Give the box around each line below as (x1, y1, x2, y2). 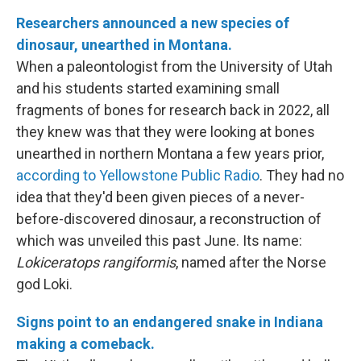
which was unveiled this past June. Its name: (16, 232, 302, 249)
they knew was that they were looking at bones (16, 123, 315, 140)
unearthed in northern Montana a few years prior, (16, 145, 324, 162)
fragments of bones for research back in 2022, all (16, 102, 330, 118)
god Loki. (16, 276, 73, 293)
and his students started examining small (16, 80, 280, 97)
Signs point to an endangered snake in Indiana (16, 313, 323, 330)
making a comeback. (16, 335, 155, 352)
